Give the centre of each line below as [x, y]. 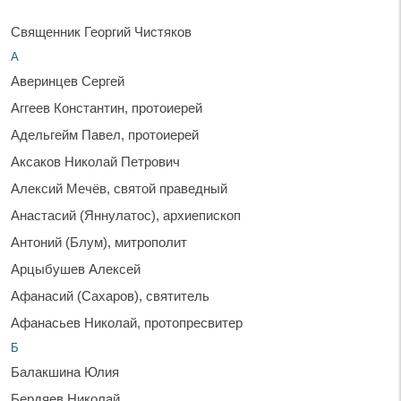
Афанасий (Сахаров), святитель [110, 295]
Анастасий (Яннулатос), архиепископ [126, 215]
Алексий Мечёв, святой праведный [119, 188]
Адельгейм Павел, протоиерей [105, 134]
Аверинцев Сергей [68, 81]
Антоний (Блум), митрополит [99, 242]
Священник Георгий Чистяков [101, 31]
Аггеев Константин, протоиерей [107, 107]
